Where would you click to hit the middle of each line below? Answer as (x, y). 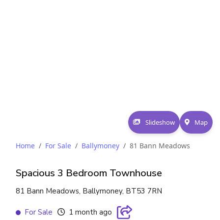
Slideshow (160, 123)
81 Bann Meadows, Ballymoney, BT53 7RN (89, 191)
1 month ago (90, 212)
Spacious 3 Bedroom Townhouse (89, 173)
